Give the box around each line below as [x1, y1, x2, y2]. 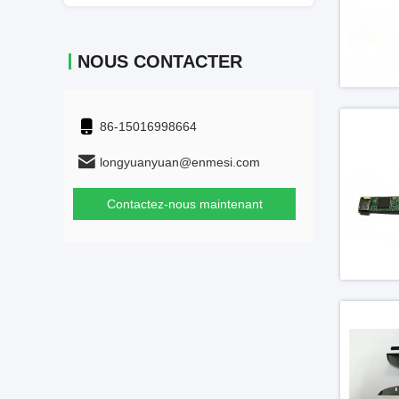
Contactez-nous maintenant [106, 197, 263, 211]
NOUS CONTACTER [77, 52, 242, 71]
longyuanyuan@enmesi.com [100, 155, 260, 169]
